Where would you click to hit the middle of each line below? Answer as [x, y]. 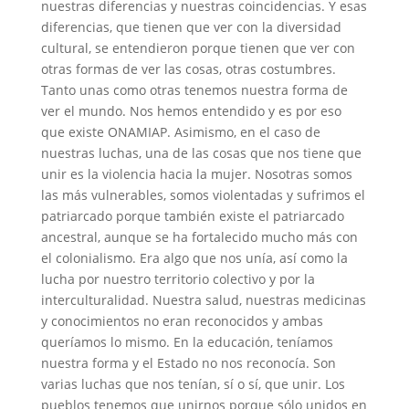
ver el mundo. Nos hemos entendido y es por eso [191, 111]
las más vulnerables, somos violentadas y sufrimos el [203, 195]
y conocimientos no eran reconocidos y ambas [182, 321]
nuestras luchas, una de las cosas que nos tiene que [201, 153]
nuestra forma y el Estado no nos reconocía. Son [188, 363]
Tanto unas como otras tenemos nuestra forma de [194, 90]
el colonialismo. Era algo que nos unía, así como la [194, 258]
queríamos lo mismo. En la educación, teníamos [187, 342]
